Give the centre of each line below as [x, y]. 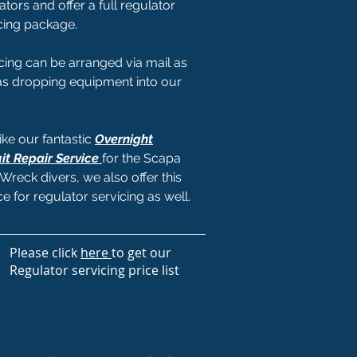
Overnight [124, 139]
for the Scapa [141, 158]
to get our [141, 252]
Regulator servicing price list [94, 270]
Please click [45, 252]
